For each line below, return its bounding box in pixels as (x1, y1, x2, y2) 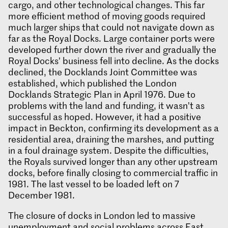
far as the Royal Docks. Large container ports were (8, 32, 215, 45)
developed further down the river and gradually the (8, 43, 216, 56)
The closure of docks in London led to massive (8, 209, 195, 222)
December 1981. (8, 189, 75, 202)
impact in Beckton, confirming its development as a (8, 122, 219, 134)
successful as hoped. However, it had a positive (8, 110, 201, 123)
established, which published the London (8, 77, 177, 90)
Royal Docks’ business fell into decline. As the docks (8, 54, 219, 67)
